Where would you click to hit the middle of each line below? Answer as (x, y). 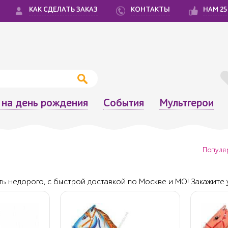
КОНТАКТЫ (150, 10)
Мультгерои (186, 103)
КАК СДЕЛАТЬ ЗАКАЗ (63, 10)
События (123, 103)
